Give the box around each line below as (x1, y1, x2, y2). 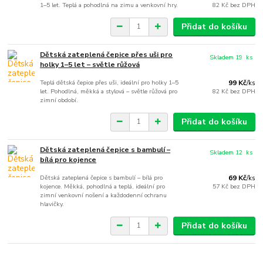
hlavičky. (40, 199, 65, 208)
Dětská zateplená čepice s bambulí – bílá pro (40, 173, 163, 182)
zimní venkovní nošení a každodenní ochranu (40, 190, 167, 200)
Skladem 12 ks (210, 147, 253, 157)
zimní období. (40, 95, 79, 104)
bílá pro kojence (40, 154, 97, 164)
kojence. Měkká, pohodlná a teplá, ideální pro (40, 181, 166, 191)
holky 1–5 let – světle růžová (40, 59, 140, 69)
